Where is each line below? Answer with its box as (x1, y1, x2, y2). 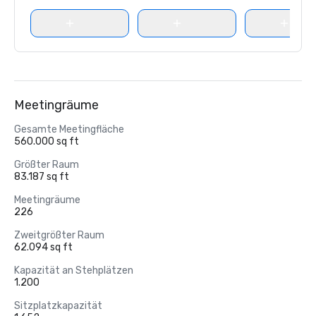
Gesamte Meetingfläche (14, 123, 124, 135)
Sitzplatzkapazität (14, 300, 102, 312)
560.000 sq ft (14, 135, 79, 147)
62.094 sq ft (14, 241, 73, 253)
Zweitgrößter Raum (14, 229, 104, 241)
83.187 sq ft (14, 171, 69, 183)
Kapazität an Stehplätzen (14, 265, 133, 276)
